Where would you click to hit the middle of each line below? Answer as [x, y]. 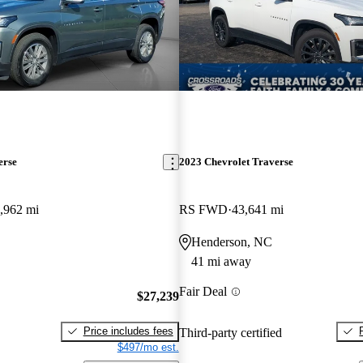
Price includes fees [128, 331]
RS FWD [203, 210]
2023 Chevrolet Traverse [236, 162]
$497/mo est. [148, 347]
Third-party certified [230, 332]
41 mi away [221, 262]
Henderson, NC [231, 242]
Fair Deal [203, 292]
